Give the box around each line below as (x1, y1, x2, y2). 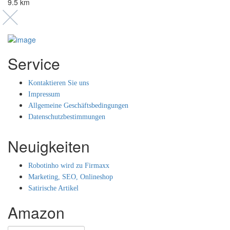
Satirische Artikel (28, 184, 79, 193)
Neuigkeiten (8, 135, 90, 158)
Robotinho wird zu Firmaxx (28, 162, 109, 170)
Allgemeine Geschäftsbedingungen (28, 102, 128, 110)
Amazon (8, 201, 65, 224)
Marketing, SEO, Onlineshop (28, 173, 113, 181)
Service (8, 52, 60, 75)
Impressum (28, 90, 60, 99)
